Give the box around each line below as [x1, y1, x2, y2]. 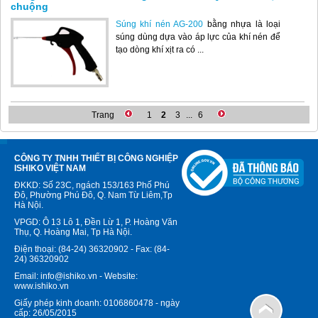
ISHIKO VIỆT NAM [14, 163, 86, 173]
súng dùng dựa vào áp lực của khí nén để [116, 31, 281, 42]
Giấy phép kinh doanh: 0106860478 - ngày [14, 298, 180, 308]
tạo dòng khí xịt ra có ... [116, 44, 204, 55]
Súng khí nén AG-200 [116, 18, 204, 29]
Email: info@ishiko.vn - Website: [14, 271, 138, 281]
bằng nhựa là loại [203, 18, 281, 29]
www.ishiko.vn [14, 281, 69, 291]
